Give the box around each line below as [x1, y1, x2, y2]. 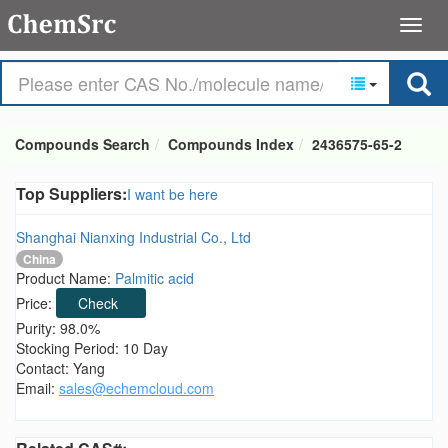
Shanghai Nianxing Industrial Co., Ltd [16, 227, 251, 247]
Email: [16, 378, 59, 399]
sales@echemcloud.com [59, 378, 214, 399]
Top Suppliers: [16, 182, 127, 205]
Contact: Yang [16, 358, 105, 379]
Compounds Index [168, 134, 294, 154]
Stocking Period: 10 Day [16, 338, 168, 359]
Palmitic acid [115, 268, 194, 289]
